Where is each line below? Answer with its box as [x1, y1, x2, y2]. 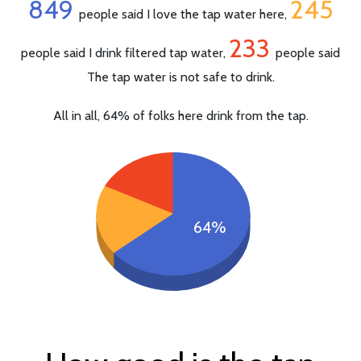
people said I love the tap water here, [79, 6, 290, 22]
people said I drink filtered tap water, [21, 44, 229, 60]
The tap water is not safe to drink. [86, 68, 275, 85]
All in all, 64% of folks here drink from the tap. [52, 107, 309, 123]
